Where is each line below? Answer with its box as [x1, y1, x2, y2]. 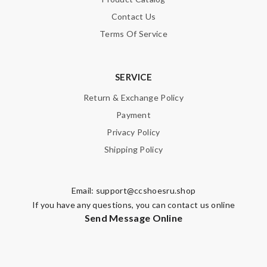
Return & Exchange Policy [83, 92, 184, 103]
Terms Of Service [100, 28, 167, 39]
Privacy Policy [107, 126, 160, 137]
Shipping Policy [104, 144, 163, 154]
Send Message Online [84, 212, 183, 223]
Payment [116, 109, 151, 120]
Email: [71, 185, 96, 195]
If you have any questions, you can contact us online [32, 199, 235, 210]
